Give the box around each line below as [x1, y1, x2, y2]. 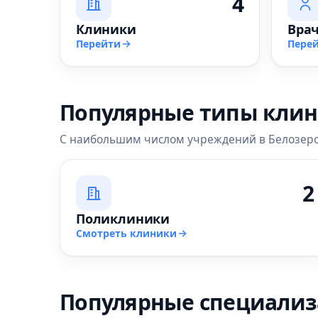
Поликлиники [76, 210, 170, 227]
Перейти [76, 37, 121, 50]
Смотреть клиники [76, 226, 177, 240]
